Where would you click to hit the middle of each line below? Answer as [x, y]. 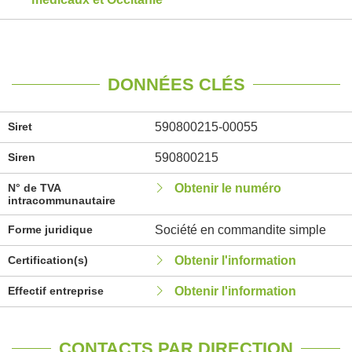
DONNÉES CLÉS [176, 84]
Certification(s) [48, 260]
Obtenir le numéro [227, 188]
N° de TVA [34, 188]
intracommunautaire [62, 200]
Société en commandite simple [240, 230]
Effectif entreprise [56, 291]
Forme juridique [50, 229]
